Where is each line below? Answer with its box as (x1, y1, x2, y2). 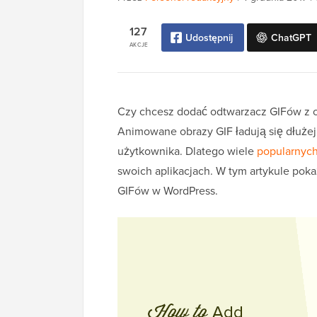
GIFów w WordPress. (117, 183, 218, 199)
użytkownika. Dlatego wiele (117, 143, 257, 159)
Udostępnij (185, 30, 233, 45)
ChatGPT (271, 30, 311, 45)
